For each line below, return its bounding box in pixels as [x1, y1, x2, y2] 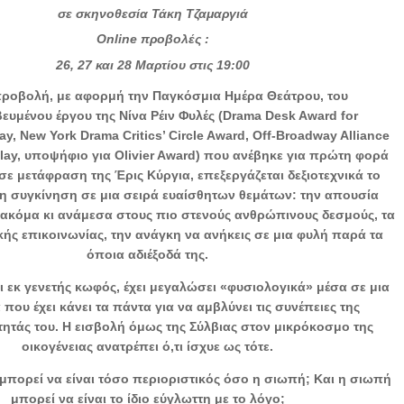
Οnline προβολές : [96, 32, 210, 47]
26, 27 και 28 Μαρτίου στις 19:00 [56, 57, 251, 72]
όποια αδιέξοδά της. [87, 246, 209, 262]
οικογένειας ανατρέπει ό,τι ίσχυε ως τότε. [22, 338, 274, 353]
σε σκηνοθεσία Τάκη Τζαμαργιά [58, 5, 249, 21]
